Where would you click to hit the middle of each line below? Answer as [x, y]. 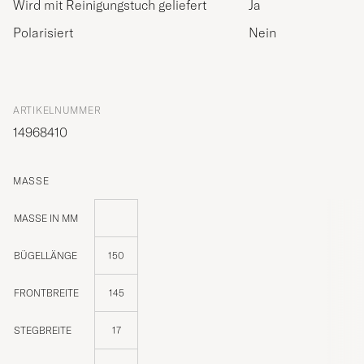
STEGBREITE [43, 331]
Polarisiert [43, 33]
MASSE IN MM [42, 219]
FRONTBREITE [46, 293]
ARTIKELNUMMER [57, 110]
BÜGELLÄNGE [45, 256]
